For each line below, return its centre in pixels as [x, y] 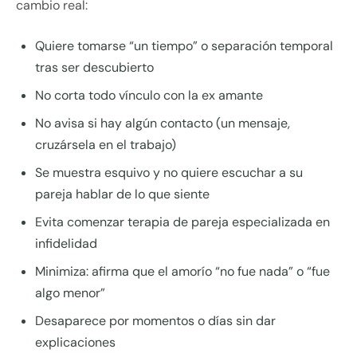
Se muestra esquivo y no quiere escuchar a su [169, 173]
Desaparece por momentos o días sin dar [155, 321]
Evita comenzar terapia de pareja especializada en [182, 222]
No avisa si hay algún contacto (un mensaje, [163, 124]
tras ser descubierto [94, 68]
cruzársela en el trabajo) [106, 145]
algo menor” [70, 293]
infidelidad [66, 244]
